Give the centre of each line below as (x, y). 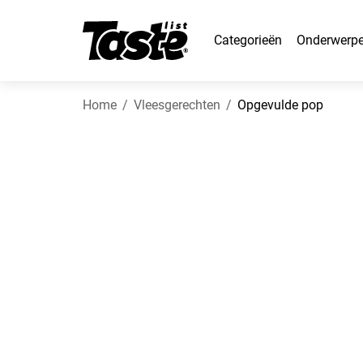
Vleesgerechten (177, 105)
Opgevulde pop (280, 105)
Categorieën (248, 40)
